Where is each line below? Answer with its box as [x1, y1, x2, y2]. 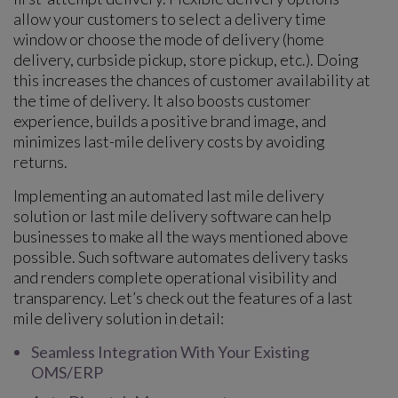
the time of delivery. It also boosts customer [13, 90, 311, 110]
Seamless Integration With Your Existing [31, 341, 309, 362]
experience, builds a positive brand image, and [13, 110, 326, 131]
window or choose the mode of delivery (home [13, 28, 324, 49]
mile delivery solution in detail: [13, 307, 224, 328]
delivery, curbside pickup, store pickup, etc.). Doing [13, 49, 359, 69]
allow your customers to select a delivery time [13, 8, 326, 28]
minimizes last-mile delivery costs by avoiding [13, 131, 325, 151]
